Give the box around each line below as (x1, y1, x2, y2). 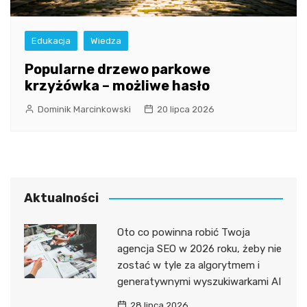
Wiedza (90, 35, 121, 46)
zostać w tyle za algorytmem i (116, 258, 260, 271)
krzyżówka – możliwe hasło (25, 77, 210, 94)
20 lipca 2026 (157, 103, 214, 114)
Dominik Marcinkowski (38, 103, 131, 114)
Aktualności (24, 190, 99, 206)
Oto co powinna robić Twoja (116, 225, 250, 238)
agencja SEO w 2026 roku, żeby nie (116, 242, 282, 255)
